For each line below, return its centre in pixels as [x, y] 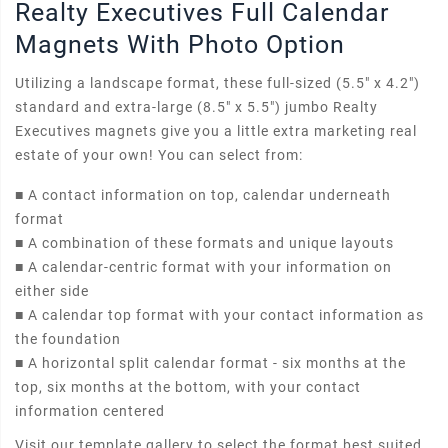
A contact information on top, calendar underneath [207, 195]
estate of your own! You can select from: [159, 155]
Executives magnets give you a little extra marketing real [216, 131]
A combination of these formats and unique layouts [209, 243]
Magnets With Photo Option [180, 44]
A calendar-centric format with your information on [208, 267]
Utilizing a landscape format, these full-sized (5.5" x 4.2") [217, 83]
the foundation [68, 339]
